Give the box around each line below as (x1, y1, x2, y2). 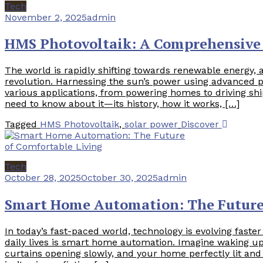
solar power (124, 119, 178, 130)
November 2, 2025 (5, 11, 87, 23)
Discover (181, 119, 222, 130)
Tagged (5, 119, 40, 130)
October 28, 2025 (5, 172, 81, 184)
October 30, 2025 (81, 172, 158, 184)
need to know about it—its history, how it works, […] (5, 98, 240, 110)
